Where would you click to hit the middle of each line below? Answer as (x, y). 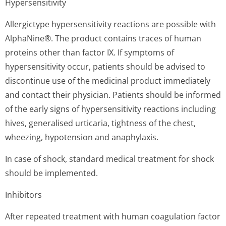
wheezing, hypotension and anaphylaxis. (82, 137)
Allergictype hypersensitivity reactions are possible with (110, 24)
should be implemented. (51, 173)
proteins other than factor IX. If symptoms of (90, 52)
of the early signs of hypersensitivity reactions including (110, 109)
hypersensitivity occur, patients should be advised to (105, 67)
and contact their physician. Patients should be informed (113, 95)
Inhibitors (23, 195)
